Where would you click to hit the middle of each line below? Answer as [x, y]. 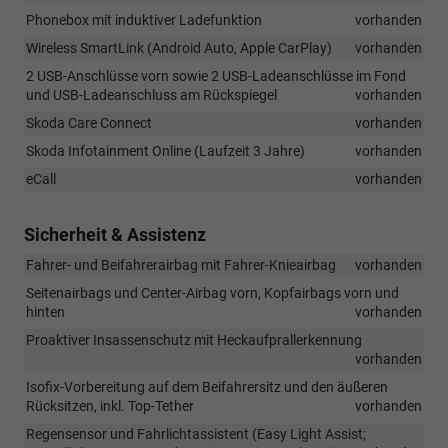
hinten [45, 311]
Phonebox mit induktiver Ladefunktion [144, 19]
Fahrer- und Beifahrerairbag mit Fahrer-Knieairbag [181, 264]
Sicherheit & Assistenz [115, 234]
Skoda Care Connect [89, 122]
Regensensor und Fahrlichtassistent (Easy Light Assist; [196, 433]
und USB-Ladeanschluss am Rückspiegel [151, 94]
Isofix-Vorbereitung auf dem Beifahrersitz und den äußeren [207, 386]
